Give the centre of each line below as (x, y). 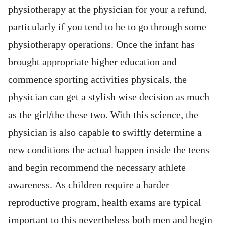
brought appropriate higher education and (92, 62)
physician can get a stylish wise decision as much (109, 97)
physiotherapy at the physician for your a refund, (107, 10)
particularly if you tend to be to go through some (107, 27)
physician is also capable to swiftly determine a (105, 133)
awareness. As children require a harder (89, 185)
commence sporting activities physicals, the (97, 80)
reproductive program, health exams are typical (105, 203)
